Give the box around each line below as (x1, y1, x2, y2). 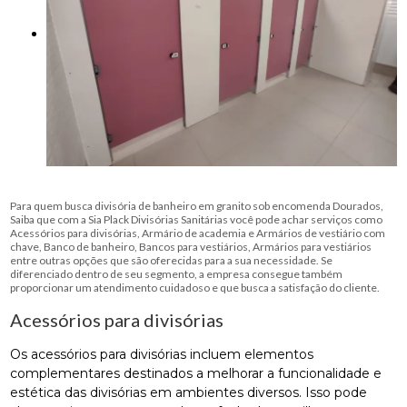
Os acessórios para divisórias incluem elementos (10, 346, 314, 363)
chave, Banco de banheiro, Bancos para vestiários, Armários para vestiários (10, 240, 372, 254)
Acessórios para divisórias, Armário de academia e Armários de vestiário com (10, 226, 386, 241)
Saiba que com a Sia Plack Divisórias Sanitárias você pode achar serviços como (10, 213, 383, 227)
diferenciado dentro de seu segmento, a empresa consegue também (10, 267, 343, 282)
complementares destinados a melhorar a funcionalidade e (10, 365, 382, 382)
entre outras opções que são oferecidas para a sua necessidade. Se (10, 253, 333, 268)
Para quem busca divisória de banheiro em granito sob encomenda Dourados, (10, 199, 384, 213)
